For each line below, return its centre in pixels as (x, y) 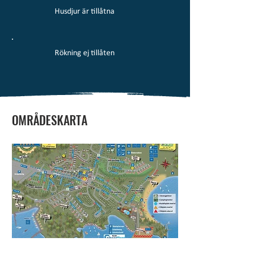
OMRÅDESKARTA (50, 120)
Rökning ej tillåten (85, 53)
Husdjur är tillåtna (85, 12)
